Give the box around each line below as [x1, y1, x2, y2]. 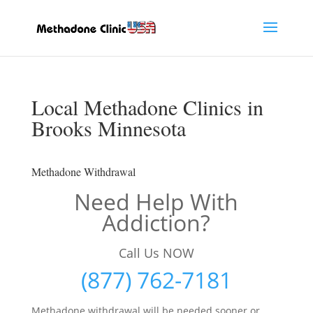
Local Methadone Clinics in [31, 93, 263, 121]
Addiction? [102, 208, 211, 238]
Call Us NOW [118, 245, 194, 261]
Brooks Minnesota [31, 114, 186, 142]
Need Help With [74, 187, 239, 217]
